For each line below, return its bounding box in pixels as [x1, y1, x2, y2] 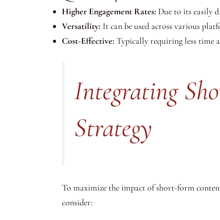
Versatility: [62, 20, 101, 31]
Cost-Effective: [62, 35, 114, 46]
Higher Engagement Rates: [62, 5, 156, 17]
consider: [62, 196, 93, 208]
